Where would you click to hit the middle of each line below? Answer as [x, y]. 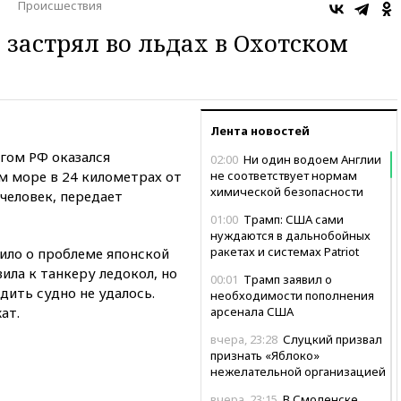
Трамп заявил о [286, 279]
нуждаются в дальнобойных [290, 235]
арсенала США [252, 311]
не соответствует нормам [284, 175]
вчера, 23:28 [244, 339]
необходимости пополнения [292, 295]
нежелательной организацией [298, 371]
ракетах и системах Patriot [285, 251]
